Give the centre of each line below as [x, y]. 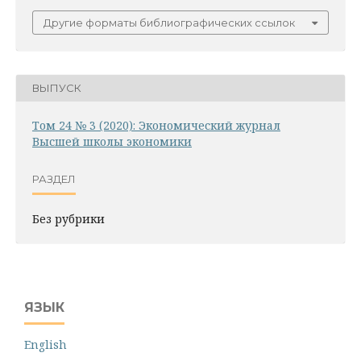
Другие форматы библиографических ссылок [169, 22]
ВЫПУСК [57, 88]
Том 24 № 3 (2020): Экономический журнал [156, 125]
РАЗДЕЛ [54, 179]
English [46, 344]
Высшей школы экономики [112, 141]
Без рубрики [68, 218]
